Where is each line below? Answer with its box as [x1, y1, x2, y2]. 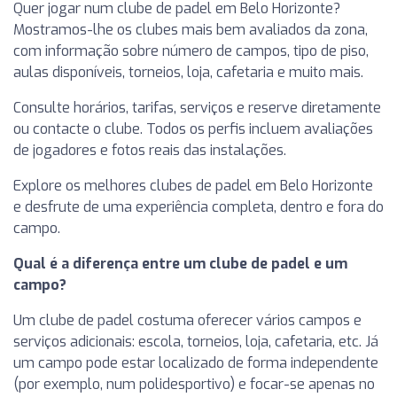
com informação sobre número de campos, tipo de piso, [13, 42, 369, 60]
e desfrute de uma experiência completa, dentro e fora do [13, 198, 384, 216]
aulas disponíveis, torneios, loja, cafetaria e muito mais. [13, 63, 363, 82]
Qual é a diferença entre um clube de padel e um [13, 254, 347, 273]
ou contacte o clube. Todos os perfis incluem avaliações [13, 120, 373, 138]
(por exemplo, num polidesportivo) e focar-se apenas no [13, 375, 375, 393]
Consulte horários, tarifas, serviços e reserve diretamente [13, 98, 381, 117]
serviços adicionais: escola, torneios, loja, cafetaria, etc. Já [13, 332, 378, 351]
